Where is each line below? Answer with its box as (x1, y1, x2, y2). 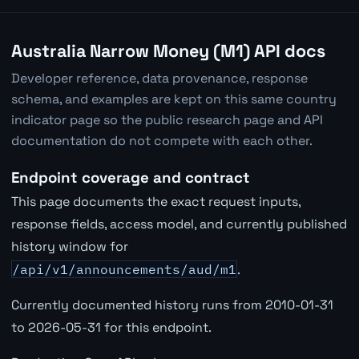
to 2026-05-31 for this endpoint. (10, 318, 212, 336)
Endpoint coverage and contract (10, 167, 250, 187)
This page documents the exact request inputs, (10, 192, 301, 210)
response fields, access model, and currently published (10, 215, 347, 232)
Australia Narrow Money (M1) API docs (10, 40, 325, 63)
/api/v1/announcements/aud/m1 (11, 260, 236, 277)
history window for (10, 237, 128, 255)
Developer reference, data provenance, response (10, 69, 308, 87)
